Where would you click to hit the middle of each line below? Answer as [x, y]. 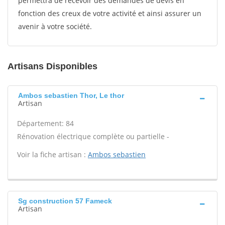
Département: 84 [45, 123]
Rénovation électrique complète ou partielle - [93, 136]
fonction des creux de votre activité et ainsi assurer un [110, 13]
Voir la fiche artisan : [52, 154]
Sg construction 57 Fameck [65, 201]
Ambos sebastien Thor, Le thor [71, 95]
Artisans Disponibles [52, 66]
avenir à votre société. [55, 26]
